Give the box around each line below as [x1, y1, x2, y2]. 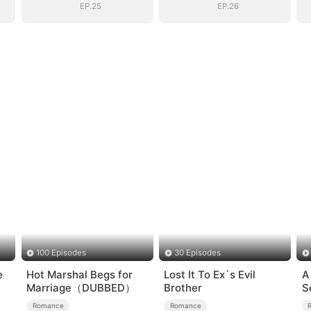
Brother [164, 281, 203, 295]
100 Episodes [36, 248, 87, 258]
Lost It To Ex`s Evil [164, 268, 256, 282]
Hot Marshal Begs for [26, 268, 133, 282]
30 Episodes [174, 248, 221, 258]
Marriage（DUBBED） [26, 281, 136, 295]
